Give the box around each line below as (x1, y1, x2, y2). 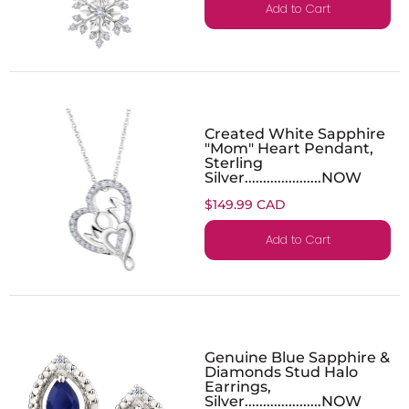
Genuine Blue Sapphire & (204, 347, 390, 366)
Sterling (204, 152, 263, 172)
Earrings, (204, 376, 271, 395)
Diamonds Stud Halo (204, 362, 358, 381)
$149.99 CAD (204, 195, 286, 213)
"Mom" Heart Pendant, (204, 138, 373, 157)
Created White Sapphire (204, 123, 385, 142)
